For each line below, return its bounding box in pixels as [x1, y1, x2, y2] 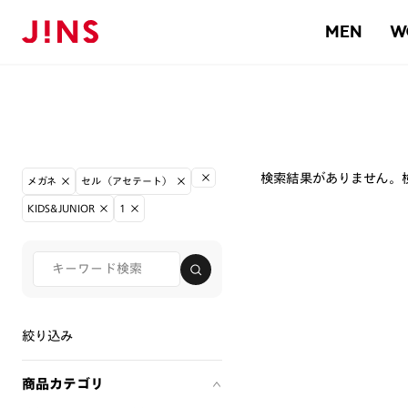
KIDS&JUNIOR [27, 203, 96, 213]
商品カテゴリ [22, 377, 104, 391]
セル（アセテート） [81, 176, 173, 186]
